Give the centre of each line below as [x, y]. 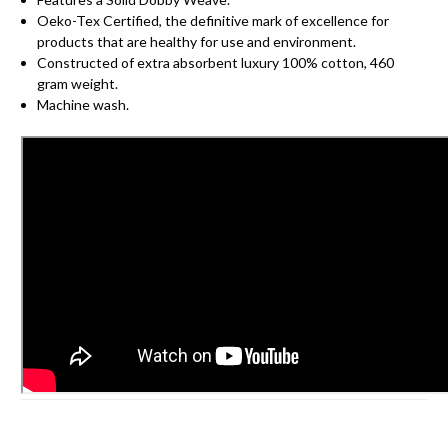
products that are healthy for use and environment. [197, 41]
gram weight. [78, 83]
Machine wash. [83, 104]
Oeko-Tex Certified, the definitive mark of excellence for [213, 20]
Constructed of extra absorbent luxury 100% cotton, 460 [216, 62]
